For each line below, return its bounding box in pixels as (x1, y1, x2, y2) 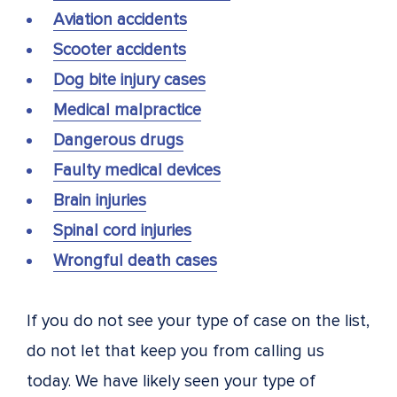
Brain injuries (53, 190, 146, 211)
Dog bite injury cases (53, 69, 206, 90)
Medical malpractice (53, 99, 201, 121)
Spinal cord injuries (53, 220, 191, 241)
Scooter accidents (53, 39, 186, 60)
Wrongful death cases (53, 250, 217, 271)
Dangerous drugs (53, 129, 183, 151)
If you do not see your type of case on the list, (27, 310, 370, 331)
